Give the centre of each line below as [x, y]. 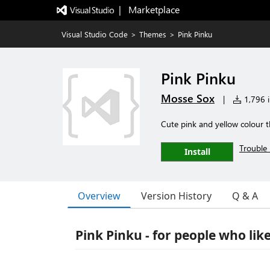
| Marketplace [149, 9]
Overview [99, 196]
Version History [176, 196]
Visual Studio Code [95, 34]
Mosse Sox [188, 98]
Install [197, 152]
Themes [153, 34]
